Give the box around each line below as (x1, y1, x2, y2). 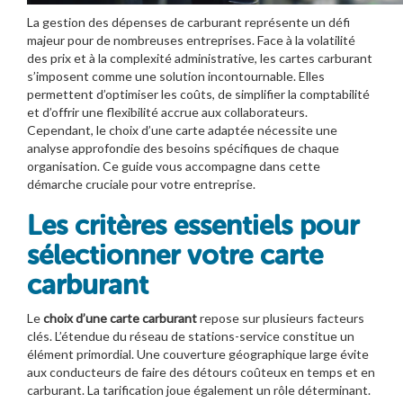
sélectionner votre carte (27, 238, 323, 272)
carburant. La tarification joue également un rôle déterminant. (27, 381, 371, 398)
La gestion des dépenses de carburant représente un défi (27, 13, 350, 30)
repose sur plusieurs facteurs (197, 309, 364, 326)
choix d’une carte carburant (43, 309, 197, 326)
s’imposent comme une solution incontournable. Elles (27, 67, 325, 84)
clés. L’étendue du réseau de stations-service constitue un (27, 327, 354, 344)
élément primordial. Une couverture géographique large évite (27, 345, 369, 362)
